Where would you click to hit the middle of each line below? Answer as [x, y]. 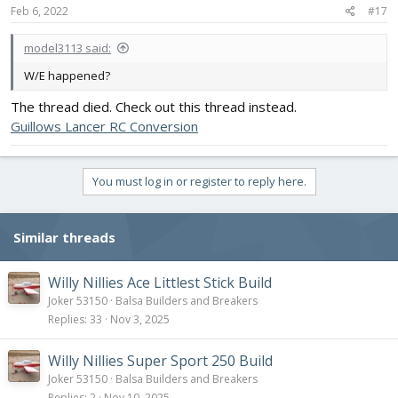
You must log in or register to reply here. [199, 182]
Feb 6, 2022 [40, 11]
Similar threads [64, 238]
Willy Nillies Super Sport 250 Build [160, 361]
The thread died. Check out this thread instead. [154, 107]
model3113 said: [68, 48]
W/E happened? [67, 75]
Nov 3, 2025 [140, 320]
